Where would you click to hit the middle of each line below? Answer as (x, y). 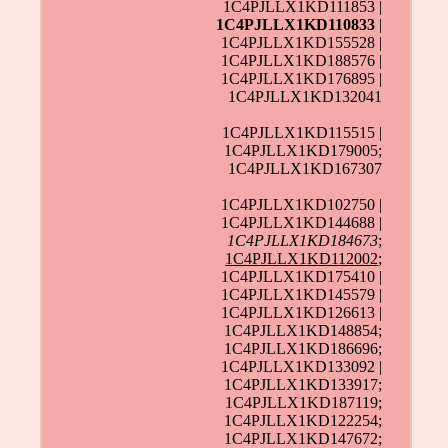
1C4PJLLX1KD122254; (303, 421)
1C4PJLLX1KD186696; (303, 349)
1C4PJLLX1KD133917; (303, 385)
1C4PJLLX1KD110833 (296, 25)
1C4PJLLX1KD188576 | (302, 61)
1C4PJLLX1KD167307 (305, 169)
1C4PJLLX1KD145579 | (302, 295)
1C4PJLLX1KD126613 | (302, 313)
